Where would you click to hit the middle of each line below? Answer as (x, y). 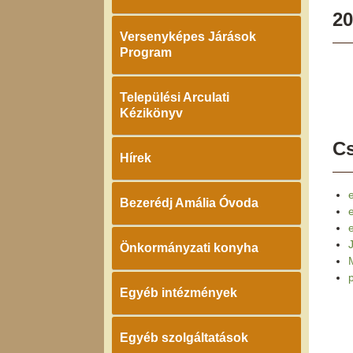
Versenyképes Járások (188, 37)
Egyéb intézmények (178, 293)
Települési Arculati (175, 97)
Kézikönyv (151, 113)
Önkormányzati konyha (189, 248)
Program (146, 52)
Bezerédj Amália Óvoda (189, 203)
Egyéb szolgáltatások (184, 338)
